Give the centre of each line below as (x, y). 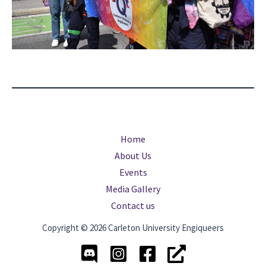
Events (133, 172)
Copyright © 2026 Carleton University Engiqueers (133, 228)
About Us (133, 156)
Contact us (133, 205)
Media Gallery (133, 189)
